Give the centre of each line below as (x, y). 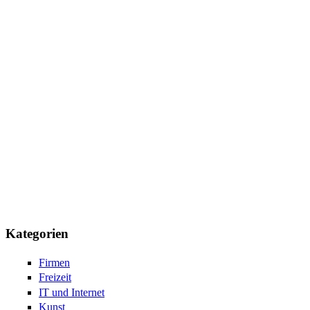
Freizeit (55, 277)
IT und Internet (72, 292)
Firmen (54, 263)
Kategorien (37, 234)
